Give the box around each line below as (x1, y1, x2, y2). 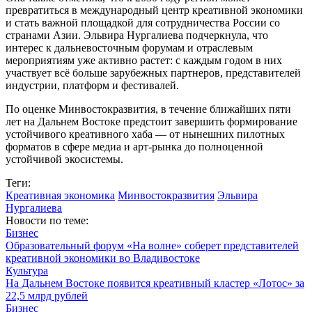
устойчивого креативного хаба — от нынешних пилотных (6, 127, 285, 140)
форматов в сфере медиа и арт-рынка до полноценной (6, 140, 263, 153)
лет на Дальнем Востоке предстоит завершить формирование (6, 115, 297, 127)
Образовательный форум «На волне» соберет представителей (6, 239, 299, 251)
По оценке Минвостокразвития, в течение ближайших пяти (6, 102, 291, 115)
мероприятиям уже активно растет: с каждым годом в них (6, 54, 282, 66)
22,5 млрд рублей (6, 289, 88, 302)
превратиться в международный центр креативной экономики (6, 3, 303, 16)
